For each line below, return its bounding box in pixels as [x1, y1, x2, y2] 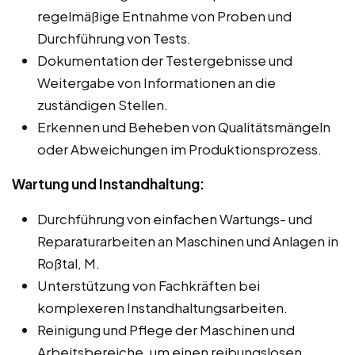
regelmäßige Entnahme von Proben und [37, 6, 292, 25]
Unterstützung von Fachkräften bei [37, 276, 260, 294]
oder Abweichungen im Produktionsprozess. [37, 139, 322, 158]
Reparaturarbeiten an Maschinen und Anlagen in [37, 231, 338, 250]
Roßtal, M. [37, 254, 100, 272]
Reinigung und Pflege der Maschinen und [37, 320, 295, 338]
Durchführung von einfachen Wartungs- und [37, 209, 312, 227]
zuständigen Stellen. [37, 95, 168, 113]
